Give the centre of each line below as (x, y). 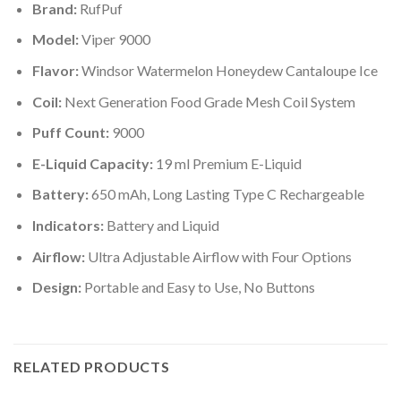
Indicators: (68, 225)
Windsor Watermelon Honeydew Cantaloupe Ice (228, 71)
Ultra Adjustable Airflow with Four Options (218, 256)
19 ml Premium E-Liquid (227, 163)
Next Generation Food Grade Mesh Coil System (208, 101)
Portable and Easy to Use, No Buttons (198, 287)
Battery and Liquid (161, 225)
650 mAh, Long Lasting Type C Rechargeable (226, 194)
